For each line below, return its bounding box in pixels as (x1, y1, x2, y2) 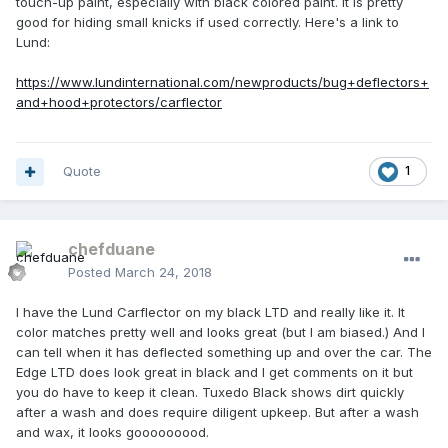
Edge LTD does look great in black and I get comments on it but (16, 364, 413, 381)
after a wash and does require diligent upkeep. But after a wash (16, 404, 419, 421)
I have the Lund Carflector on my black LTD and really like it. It (16, 304, 405, 321)
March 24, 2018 (115, 264, 212, 281)
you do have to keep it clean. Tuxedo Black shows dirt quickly (16, 384, 404, 401)
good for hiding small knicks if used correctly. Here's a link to (16, 14, 399, 31)
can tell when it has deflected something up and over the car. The (16, 344, 432, 361)
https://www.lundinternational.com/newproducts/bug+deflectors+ (16, 74, 429, 91)
